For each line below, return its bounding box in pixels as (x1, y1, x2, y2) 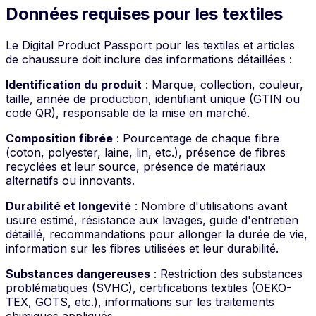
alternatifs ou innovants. (6, 174, 135, 188)
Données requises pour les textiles (6, 4, 283, 25)
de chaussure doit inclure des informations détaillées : (6, 52, 292, 67)
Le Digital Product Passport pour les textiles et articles (6, 38, 295, 53)
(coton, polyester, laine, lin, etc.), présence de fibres (6, 145, 286, 160)
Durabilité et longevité (6, 199, 131, 214)
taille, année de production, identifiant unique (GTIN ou (6, 92, 300, 107)
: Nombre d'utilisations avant (131, 199, 287, 214)
